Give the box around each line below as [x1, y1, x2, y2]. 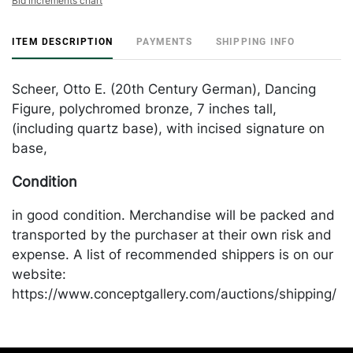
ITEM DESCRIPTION [12, 36, 113, 47]
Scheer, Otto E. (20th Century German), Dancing [12, 81, 316, 97]
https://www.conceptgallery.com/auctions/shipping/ [12, 286, 336, 302]
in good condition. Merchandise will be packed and [12, 207, 335, 223]
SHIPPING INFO [215, 36, 295, 47]
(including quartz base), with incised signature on [12, 121, 325, 136]
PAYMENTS [136, 36, 192, 47]
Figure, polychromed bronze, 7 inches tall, [12, 101, 277, 117]
